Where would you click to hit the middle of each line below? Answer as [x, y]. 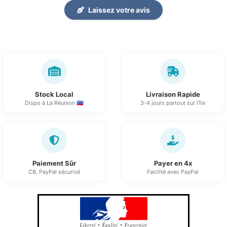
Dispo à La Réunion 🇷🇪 [54, 103]
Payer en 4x [173, 163]
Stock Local [54, 94]
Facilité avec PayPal [173, 172]
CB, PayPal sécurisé [54, 172]
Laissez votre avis [119, 10]
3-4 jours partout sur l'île [173, 103]
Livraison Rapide [173, 94]
